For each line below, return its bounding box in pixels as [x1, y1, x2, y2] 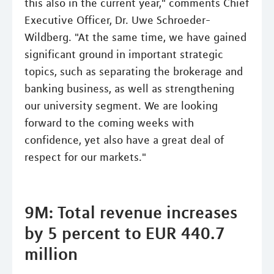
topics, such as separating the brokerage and [24, 64, 243, 78]
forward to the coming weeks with [24, 116, 194, 130]
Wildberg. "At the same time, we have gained [24, 30, 246, 44]
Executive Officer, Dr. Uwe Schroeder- [24, 13, 210, 27]
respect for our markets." [24, 150, 146, 164]
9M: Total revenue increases [24, 201, 237, 223]
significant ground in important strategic [24, 47, 223, 61]
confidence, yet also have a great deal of [24, 133, 224, 147]
